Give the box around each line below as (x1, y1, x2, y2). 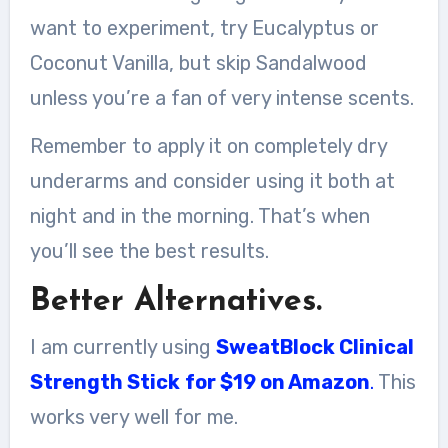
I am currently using (29, 334, 216, 359)
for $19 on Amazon (184, 369, 370, 394)
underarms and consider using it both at (29, 169, 395, 193)
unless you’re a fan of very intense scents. (29, 86, 414, 110)
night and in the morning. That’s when (29, 204, 370, 228)
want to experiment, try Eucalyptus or (29, 16, 379, 40)
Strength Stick (29, 369, 180, 394)
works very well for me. (29, 404, 238, 429)
